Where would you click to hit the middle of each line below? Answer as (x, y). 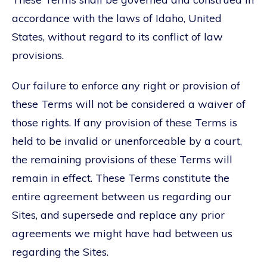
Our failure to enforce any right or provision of (126, 85)
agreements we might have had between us (122, 233)
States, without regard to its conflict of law (117, 36)
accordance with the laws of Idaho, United (117, 18)
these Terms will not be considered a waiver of (129, 104)
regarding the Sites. (60, 252)
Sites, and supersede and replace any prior (118, 215)
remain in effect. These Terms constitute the (121, 178)
